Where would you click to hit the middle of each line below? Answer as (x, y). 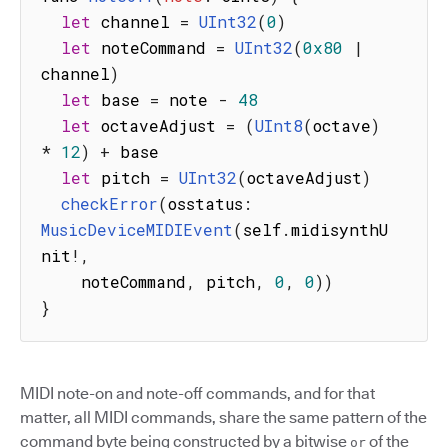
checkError (109, 204)
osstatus (205, 204)
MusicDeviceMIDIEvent (137, 230)
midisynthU (339, 230)
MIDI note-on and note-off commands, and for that (197, 394)
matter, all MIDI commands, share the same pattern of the (223, 418)
